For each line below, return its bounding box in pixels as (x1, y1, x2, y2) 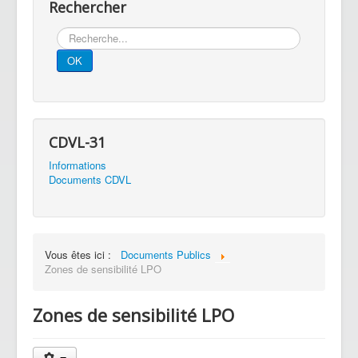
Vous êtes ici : (45, 246, 117, 262)
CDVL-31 (49, 132, 105, 152)
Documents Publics (121, 246, 211, 262)
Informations (49, 157, 106, 173)
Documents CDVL (49, 171, 131, 187)
